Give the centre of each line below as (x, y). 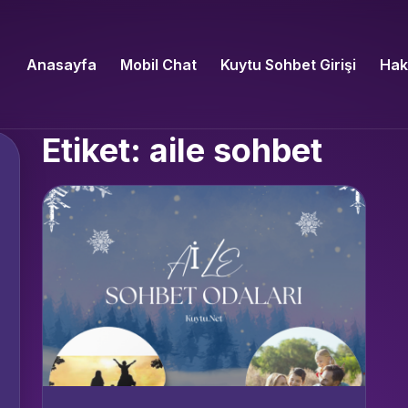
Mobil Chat (158, 64)
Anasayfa (61, 64)
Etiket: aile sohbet (182, 150)
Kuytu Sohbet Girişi (288, 64)
